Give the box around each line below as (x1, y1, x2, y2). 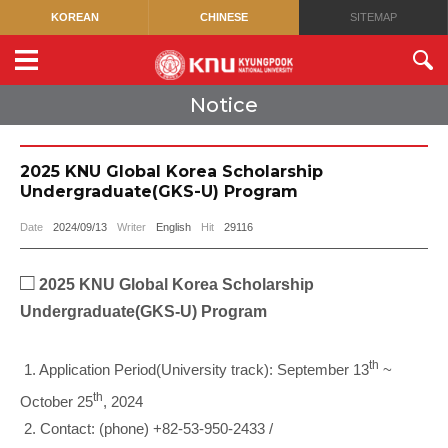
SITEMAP (349, 11, 397, 23)
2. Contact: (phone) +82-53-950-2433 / (20, 420, 273, 437)
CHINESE (199, 11, 248, 23)
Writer (117, 221, 146, 233)
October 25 (20, 393, 93, 410)
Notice (190, 93, 258, 117)
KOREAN (50, 11, 99, 23)
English (156, 221, 191, 233)
